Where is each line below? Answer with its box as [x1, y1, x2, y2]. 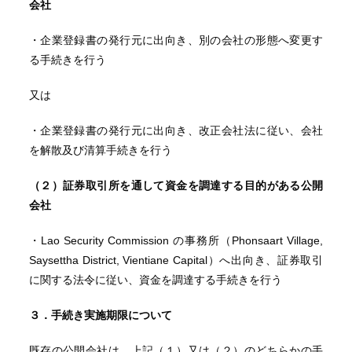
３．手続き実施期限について [28, 309, 172, 321]
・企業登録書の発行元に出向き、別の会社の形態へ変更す [28, 34, 324, 46]
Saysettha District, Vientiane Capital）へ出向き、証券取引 [28, 254, 324, 266]
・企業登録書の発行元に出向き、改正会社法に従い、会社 [28, 124, 324, 137]
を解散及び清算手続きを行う [28, 144, 172, 156]
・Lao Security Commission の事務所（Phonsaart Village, [28, 234, 324, 247]
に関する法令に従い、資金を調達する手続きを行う [28, 273, 282, 286]
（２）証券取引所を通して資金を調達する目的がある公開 [28, 179, 324, 192]
